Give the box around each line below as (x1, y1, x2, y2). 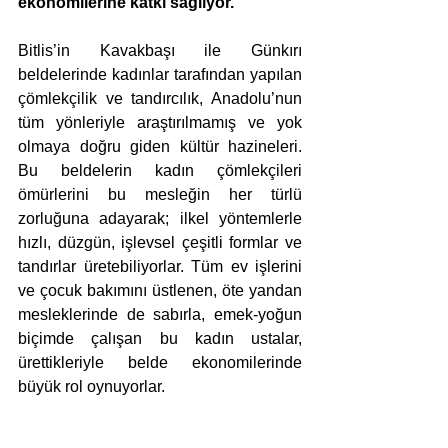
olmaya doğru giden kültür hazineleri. (18, 138, 302, 155)
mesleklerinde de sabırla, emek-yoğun (18, 306, 302, 323)
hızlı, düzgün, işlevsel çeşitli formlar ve (18, 234, 302, 251)
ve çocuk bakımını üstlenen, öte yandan (18, 282, 302, 299)
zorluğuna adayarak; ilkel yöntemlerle (18, 210, 302, 227)
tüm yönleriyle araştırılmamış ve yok (18, 114, 302, 131)
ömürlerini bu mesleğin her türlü (18, 186, 302, 203)
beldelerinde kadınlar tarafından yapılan (18, 66, 302, 83)
